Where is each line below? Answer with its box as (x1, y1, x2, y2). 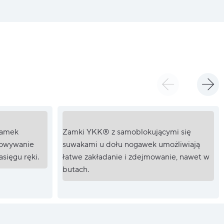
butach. (62, 164, 89, 174)
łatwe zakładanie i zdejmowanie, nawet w (62, 151, 209, 162)
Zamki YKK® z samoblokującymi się (62, 126, 191, 137)
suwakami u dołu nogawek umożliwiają (62, 139, 200, 149)
